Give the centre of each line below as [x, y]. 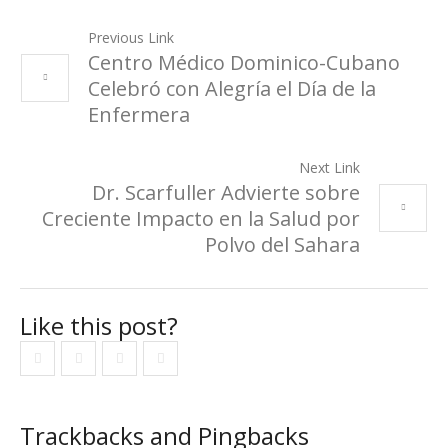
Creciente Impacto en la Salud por [201, 218]
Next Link [329, 167]
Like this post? [99, 325]
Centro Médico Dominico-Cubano [244, 62]
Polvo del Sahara [282, 244]
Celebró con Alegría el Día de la [232, 88]
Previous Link [131, 37]
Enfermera [139, 114]
